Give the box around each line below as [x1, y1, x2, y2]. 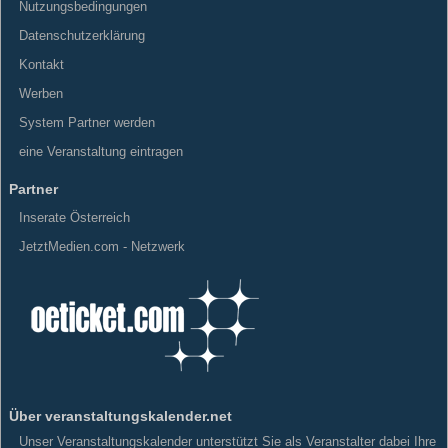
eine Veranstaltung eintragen [19, 143, 183, 159]
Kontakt [19, 56, 64, 72]
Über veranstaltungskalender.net [9, 407, 232, 424]
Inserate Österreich [19, 209, 130, 225]
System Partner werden [19, 114, 155, 130]
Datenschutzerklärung [19, 27, 145, 43]
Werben [19, 85, 63, 101]
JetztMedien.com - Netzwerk [19, 238, 185, 254]
